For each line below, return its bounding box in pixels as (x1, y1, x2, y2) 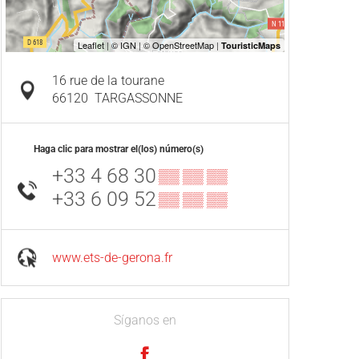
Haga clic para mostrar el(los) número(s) (34, 143, 204, 155)
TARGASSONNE (95, 91, 183, 107)
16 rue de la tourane (52, 73, 164, 89)
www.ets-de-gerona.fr (52, 249, 172, 265)
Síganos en (114, 313, 176, 329)
